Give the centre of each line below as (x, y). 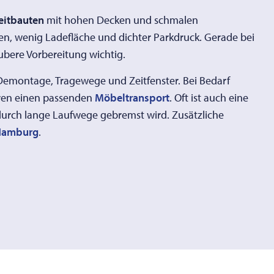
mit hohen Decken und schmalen (121, 20)
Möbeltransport (132, 97)
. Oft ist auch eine (209, 97)
